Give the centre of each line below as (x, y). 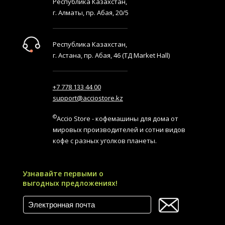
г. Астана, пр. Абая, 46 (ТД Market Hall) (111, 55)
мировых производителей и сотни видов (119, 129)
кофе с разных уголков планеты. (104, 140)
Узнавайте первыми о (63, 173)
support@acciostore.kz (88, 98)
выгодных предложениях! (70, 183)
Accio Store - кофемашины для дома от (117, 118)
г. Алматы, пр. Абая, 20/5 (90, 12)
